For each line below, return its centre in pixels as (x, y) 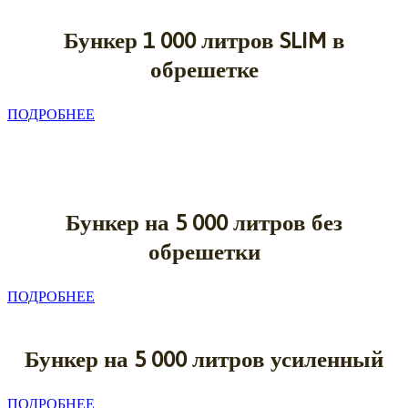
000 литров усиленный (265, 358)
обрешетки (204, 251)
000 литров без (265, 222)
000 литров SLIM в (250, 40)
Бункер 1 (109, 40)
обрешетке (204, 69)
